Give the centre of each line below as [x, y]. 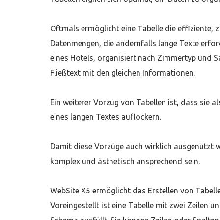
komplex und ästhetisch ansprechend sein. [125, 161]
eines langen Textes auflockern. [106, 117]
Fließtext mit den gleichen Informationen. [123, 73]
